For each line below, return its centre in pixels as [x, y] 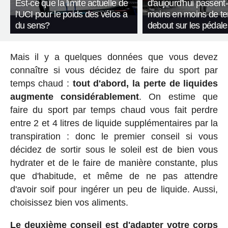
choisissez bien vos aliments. [69, 203]
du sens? [33, 26]
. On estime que [179, 97]
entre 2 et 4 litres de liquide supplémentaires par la [114, 123]
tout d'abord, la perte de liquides [145, 84]
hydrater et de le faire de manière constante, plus [114, 163]
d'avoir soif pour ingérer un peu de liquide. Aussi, [114, 190]
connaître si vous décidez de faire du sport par [114, 70]
